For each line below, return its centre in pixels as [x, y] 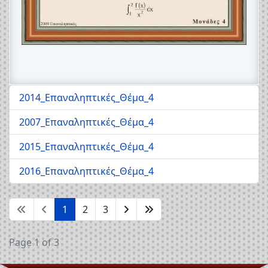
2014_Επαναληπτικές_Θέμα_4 [86, 98]
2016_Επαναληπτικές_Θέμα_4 [86, 171]
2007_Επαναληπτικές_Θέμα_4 [86, 122]
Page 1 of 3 [34, 243]
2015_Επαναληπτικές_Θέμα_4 [86, 147]
